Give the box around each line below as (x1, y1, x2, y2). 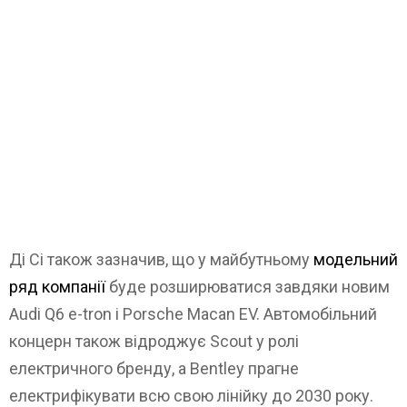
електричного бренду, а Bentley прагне (9, 359, 299, 379)
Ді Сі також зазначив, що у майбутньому (9, 250, 313, 270)
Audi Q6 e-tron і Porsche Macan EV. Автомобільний (9, 304, 377, 324)
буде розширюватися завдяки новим (105, 277, 390, 297)
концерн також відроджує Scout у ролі (9, 332, 299, 352)
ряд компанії (9, 277, 105, 297)
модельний (313, 250, 398, 270)
